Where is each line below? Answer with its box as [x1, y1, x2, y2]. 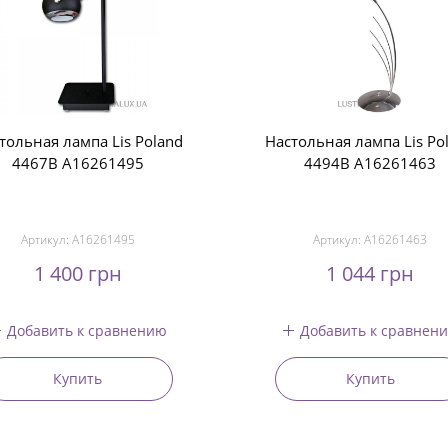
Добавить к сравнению [7, 320, 168, 340]
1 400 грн [33, 260, 122, 287]
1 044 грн [326, 260, 415, 287]
